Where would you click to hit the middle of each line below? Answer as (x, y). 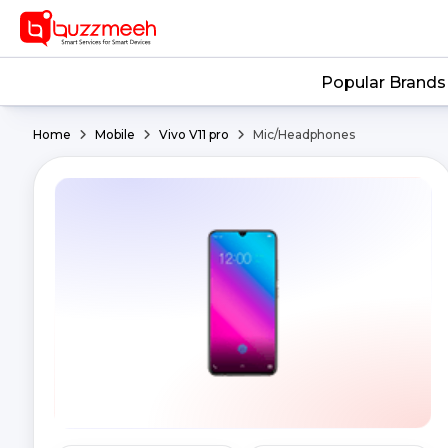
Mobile (116, 134)
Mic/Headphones (302, 134)
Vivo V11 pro (194, 134)
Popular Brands (383, 83)
